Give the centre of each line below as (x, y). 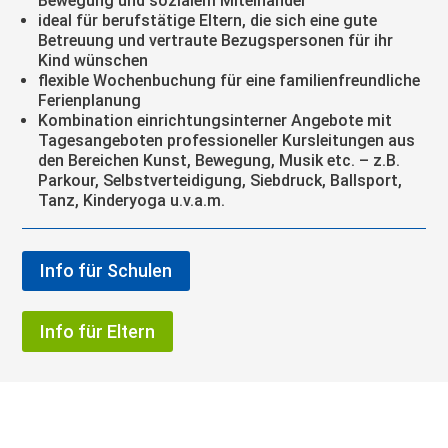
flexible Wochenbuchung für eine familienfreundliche (229, 80)
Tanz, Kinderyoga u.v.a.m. (132, 200)
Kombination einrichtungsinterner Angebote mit (215, 120)
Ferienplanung (90, 100)
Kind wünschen (93, 60)
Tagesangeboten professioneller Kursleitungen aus (227, 140)
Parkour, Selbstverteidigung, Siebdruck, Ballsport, (220, 180)
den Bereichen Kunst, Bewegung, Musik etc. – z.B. (219, 160)
